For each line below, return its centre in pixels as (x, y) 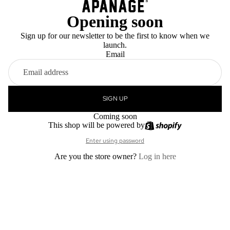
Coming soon (115, 116)
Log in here (157, 156)
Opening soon (115, 21)
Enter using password (115, 140)
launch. (115, 45)
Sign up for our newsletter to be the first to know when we (115, 35)
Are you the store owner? (96, 156)
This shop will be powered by (96, 125)
